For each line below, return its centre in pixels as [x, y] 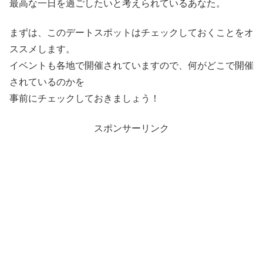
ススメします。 [42, 49]
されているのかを [47, 82]
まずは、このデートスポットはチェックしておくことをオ [131, 33]
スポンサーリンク [131, 128]
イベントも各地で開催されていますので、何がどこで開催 [131, 66]
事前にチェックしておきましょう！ [85, 99]
